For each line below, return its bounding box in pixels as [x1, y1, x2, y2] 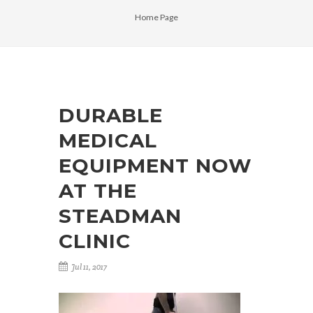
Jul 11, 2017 [70, 262, 107, 272]
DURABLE [59, 103, 163, 127]
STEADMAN [59, 204, 182, 228]
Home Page [135, 12, 178, 22]
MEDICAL [59, 129, 157, 152]
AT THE [59, 179, 137, 203]
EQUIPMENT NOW [59, 154, 252, 177]
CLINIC [59, 229, 131, 253]
